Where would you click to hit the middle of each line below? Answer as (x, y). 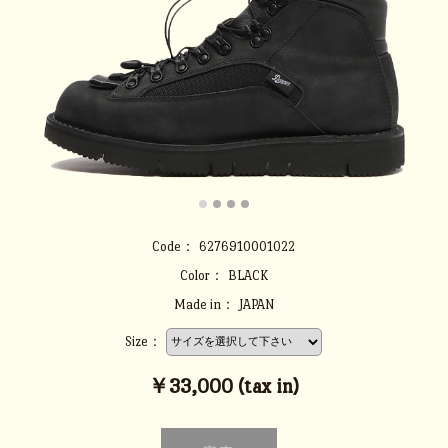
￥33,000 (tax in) (224, 386)
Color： (201, 275)
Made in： (204, 304)
